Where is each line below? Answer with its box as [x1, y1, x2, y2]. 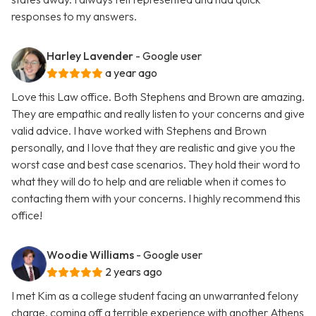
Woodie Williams [47, 248, 134, 262]
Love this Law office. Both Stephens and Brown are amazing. [11, 90, 305, 104]
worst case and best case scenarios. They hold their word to [11, 157, 300, 172]
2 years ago [105, 265, 162, 279]
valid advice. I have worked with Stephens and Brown [11, 123, 267, 138]
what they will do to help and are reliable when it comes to [11, 174, 286, 189]
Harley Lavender [47, 49, 133, 63]
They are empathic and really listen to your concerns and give [11, 107, 305, 121]
